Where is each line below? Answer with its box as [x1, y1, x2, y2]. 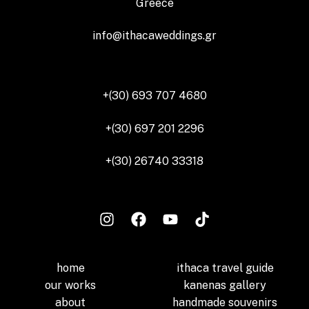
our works [45, 279, 96, 292]
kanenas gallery [183, 279, 266, 292]
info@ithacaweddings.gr [92, 28, 217, 42]
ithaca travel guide [176, 261, 274, 275]
